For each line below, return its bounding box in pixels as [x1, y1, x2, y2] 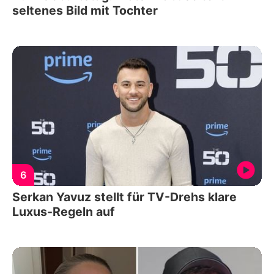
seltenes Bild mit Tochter [12, 2, 158, 18]
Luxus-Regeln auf [12, 204, 115, 220]
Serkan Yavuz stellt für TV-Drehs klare [12, 190, 237, 205]
